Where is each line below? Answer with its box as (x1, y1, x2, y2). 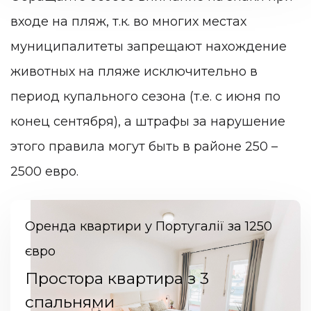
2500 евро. (10, 163, 82, 179)
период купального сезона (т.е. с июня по (10, 88, 280, 104)
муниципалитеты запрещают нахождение (10, 38, 287, 54)
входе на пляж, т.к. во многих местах (10, 13, 246, 29)
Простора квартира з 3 (24, 269, 209, 289)
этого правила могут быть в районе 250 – (10, 138, 278, 154)
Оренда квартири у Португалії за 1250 (24, 219, 272, 235)
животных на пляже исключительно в (10, 63, 258, 79)
